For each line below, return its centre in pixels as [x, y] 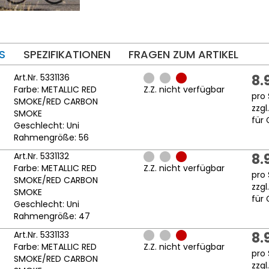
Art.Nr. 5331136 [41, 78]
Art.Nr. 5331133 [41, 235]
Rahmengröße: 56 [51, 138]
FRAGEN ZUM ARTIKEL [183, 55]
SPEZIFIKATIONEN [67, 55]
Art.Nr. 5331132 [41, 156]
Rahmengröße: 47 [52, 216]
